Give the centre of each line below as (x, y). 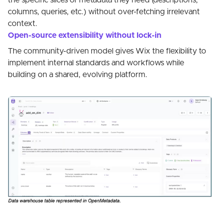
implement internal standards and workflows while (96, 63)
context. (23, 24)
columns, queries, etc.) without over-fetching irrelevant (104, 12)
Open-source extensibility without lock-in (85, 36)
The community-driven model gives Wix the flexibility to (107, 51)
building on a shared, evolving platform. (78, 75)
